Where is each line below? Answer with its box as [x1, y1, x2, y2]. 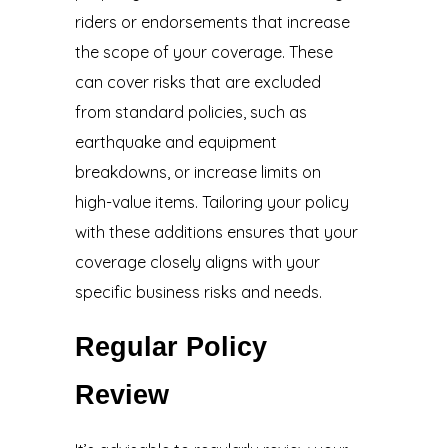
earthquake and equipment [74, 132, 277, 153]
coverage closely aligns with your [74, 252, 320, 273]
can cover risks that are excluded [74, 72, 321, 93]
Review [74, 380, 169, 411]
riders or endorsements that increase [74, 12, 350, 33]
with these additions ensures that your [74, 222, 358, 243]
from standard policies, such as [74, 102, 307, 123]
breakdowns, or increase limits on [74, 162, 321, 183]
